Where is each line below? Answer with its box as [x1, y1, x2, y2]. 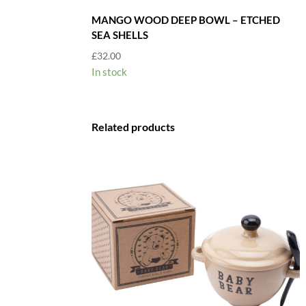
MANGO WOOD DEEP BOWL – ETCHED [92, 14, 281, 27]
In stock [92, 65, 128, 78]
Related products [92, 120, 176, 133]
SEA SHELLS [92, 29, 149, 42]
